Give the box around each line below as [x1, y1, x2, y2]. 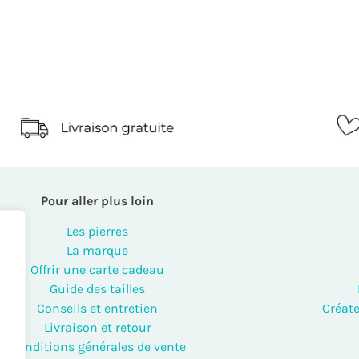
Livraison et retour [43, 320, 151, 336]
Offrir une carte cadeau [30, 262, 165, 278]
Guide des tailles [50, 281, 146, 297]
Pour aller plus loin [41, 192, 155, 208]
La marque [67, 243, 129, 259]
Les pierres [67, 224, 129, 240]
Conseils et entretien [37, 301, 159, 317]
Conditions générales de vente [9, 339, 186, 355]
